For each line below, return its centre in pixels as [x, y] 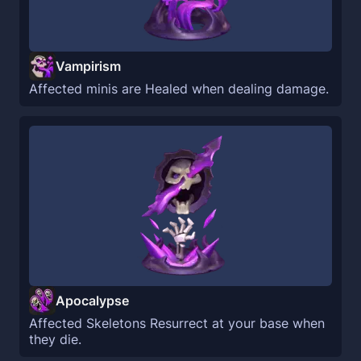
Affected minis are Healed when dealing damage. [179, 89]
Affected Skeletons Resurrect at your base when [177, 323]
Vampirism [88, 66]
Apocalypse [92, 301]
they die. [55, 339]
